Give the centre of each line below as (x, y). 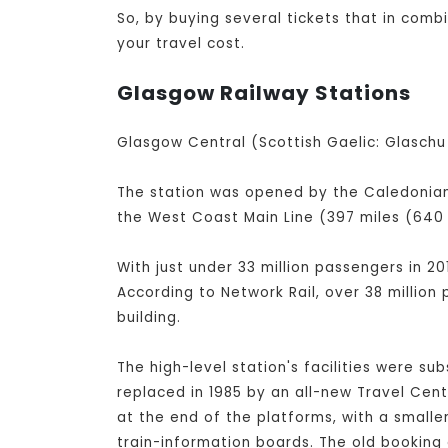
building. (149, 318)
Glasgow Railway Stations (264, 93)
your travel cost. (181, 44)
